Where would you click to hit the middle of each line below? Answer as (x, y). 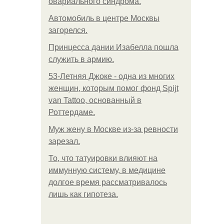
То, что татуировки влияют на (103, 158)
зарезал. (64, 141)
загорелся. (68, 30)
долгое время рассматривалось (108, 182)
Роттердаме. (72, 112)
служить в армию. (81, 59)
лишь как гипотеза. (83, 194)
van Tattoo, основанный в (95, 100)
